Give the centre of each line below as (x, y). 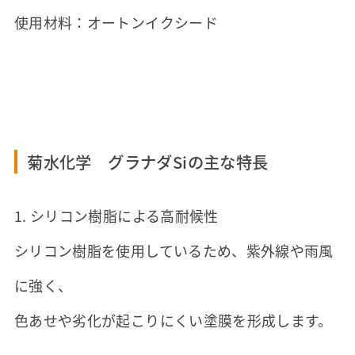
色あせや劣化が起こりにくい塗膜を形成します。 (173, 320)
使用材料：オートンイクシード (116, 23)
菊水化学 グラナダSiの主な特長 (148, 162)
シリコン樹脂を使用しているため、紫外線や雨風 (174, 250)
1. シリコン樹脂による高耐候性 (116, 215)
